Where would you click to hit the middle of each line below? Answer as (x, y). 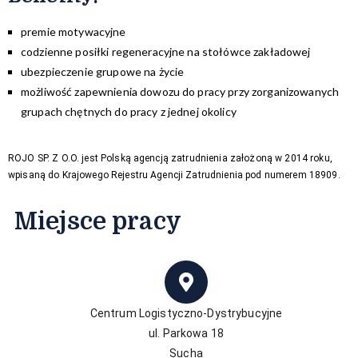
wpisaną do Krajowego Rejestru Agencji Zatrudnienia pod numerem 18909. (174, 175)
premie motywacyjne (74, 31)
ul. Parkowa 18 (186, 333)
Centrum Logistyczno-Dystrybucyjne (186, 313)
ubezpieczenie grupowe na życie (103, 71)
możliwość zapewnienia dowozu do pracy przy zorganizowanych (180, 91)
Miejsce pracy (98, 221)
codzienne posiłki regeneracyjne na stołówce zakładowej (166, 51)
